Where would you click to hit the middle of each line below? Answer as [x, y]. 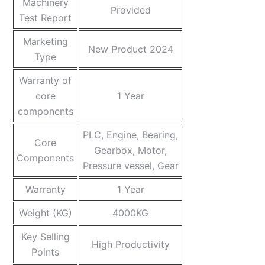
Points [45, 252]
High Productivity [130, 245]
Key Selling [45, 237]
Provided [130, 10]
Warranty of [45, 81]
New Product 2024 [130, 49]
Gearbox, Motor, [130, 151]
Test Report [45, 18]
